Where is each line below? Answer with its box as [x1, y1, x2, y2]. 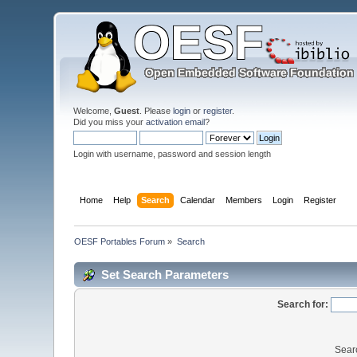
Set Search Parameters [101, 267, 229, 281]
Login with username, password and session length [73, 149, 272, 159]
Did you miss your [73, 117, 147, 127]
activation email [146, 117, 206, 127]
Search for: [277, 298, 328, 310]
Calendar [179, 194, 215, 205]
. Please [139, 106, 174, 116]
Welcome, [73, 106, 115, 116]
